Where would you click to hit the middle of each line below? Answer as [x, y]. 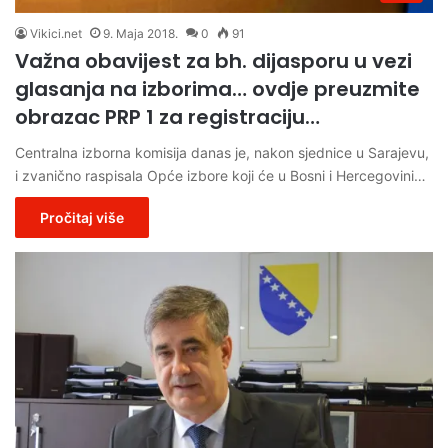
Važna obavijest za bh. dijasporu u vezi [213, 61]
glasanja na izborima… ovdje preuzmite [217, 89]
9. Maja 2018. [140, 34]
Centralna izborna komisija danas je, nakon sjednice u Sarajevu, [222, 153]
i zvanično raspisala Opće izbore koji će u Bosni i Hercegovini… [220, 176]
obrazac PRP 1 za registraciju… [167, 117]
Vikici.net [56, 34]
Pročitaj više [82, 218]
